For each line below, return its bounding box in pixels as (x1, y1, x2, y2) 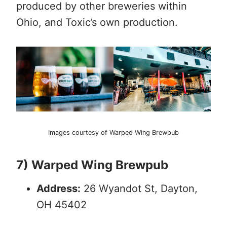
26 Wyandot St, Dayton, (81, 182, 198, 195)
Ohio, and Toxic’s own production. (16, 16, 178, 28)
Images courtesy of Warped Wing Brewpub (48, 128, 179, 136)
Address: (36, 182, 81, 195)
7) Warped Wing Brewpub (16, 157, 168, 172)
